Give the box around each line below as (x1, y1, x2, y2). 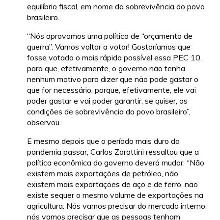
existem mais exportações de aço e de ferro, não (27, 179, 198, 189)
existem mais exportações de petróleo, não (27, 168, 178, 178)
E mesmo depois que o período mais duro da (27, 136, 180, 146)
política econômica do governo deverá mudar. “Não (27, 157, 204, 167)
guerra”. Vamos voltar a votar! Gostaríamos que (27, 41, 191, 52)
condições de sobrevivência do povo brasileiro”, (27, 106, 191, 116)
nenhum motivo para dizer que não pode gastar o (27, 74, 198, 84)
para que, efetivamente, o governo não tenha (27, 63, 185, 73)
